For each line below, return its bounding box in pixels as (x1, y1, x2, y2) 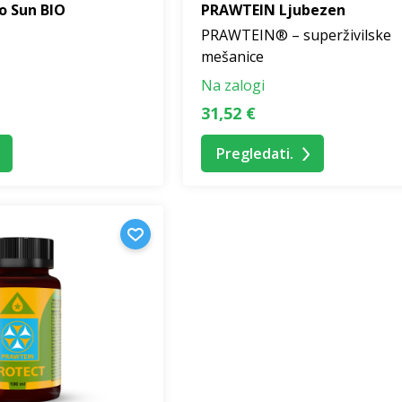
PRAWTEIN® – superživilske (201, 25, 391, 46)
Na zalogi (201, 75, 265, 96)
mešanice (201, 47, 264, 67)
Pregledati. (216, 144, 293, 164)
